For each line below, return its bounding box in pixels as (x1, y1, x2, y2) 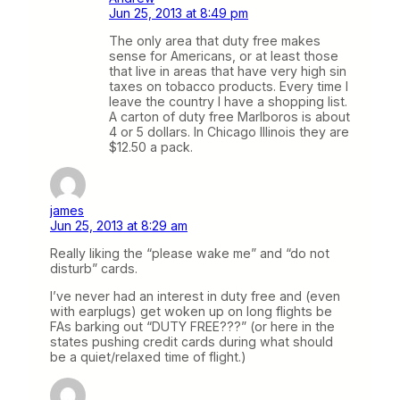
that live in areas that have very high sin (109, 63, 346, 79)
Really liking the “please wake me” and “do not (50, 246, 329, 262)
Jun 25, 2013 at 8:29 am (50, 218, 187, 234)
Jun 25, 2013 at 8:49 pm (109, 4, 248, 21)
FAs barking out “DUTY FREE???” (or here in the (50, 319, 335, 335)
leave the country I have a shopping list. (109, 94, 347, 109)
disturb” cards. (50, 261, 137, 277)
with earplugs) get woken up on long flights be (50, 304, 332, 320)
